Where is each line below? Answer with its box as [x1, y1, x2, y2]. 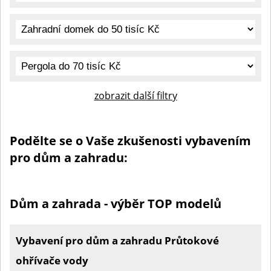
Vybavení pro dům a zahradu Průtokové [16, 233, 219, 247]
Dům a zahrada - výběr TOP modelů [10, 195, 221, 212]
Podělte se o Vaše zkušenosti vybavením [10, 132, 251, 149]
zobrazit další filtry [94, 89, 177, 102]
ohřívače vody [16, 253, 88, 267]
